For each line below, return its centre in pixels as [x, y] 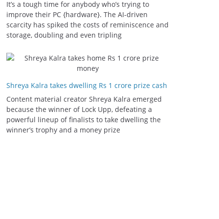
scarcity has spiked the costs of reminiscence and [88, 25]
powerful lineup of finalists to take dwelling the [84, 120]
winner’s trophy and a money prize [63, 130]
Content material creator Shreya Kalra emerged [84, 99]
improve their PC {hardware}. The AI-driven [77, 14]
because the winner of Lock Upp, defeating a [79, 109]
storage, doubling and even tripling [64, 35]
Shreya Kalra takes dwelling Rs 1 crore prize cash [87, 85]
